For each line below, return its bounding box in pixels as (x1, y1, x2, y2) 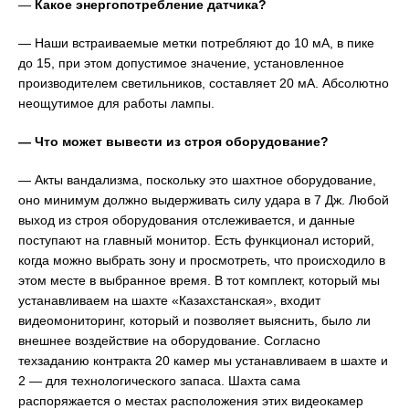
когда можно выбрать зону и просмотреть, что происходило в (18, 252, 385, 267)
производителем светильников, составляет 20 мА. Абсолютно (18, 75, 389, 90)
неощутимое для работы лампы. (18, 95, 215, 110)
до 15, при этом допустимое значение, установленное (18, 55, 344, 70)
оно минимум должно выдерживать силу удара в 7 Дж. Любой (18, 192, 389, 207)
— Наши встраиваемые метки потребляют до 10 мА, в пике (18, 35, 374, 50)
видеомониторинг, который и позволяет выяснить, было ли (18, 312, 371, 328)
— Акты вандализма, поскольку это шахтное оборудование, (18, 172, 376, 187)
